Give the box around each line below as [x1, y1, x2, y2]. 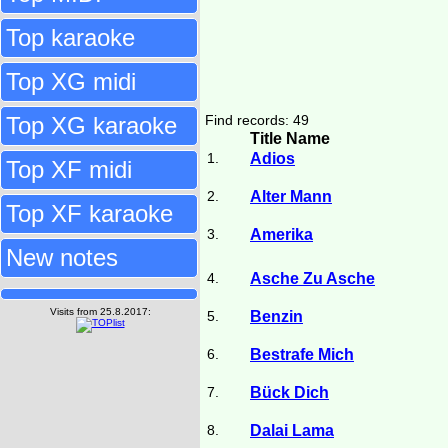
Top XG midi [6, 68, 136, 95]
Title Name [250, 130, 330, 147]
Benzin [250, 308, 303, 325]
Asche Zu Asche [250, 270, 375, 287]
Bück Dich [250, 384, 329, 401]
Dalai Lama [250, 422, 334, 439]
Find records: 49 [205, 112, 309, 128]
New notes [6, 244, 118, 271]
